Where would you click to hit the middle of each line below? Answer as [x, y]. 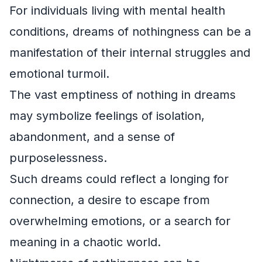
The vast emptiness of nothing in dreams [123, 95]
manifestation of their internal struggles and [130, 53]
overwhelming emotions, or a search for [120, 221]
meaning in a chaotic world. [85, 242]
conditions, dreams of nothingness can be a [130, 32]
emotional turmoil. [59, 74]
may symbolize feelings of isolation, [107, 116]
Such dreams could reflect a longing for [119, 179]
